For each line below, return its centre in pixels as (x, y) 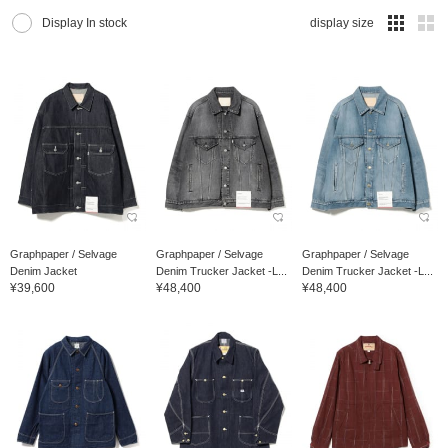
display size (342, 23)
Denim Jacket (43, 270)
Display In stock (84, 23)
